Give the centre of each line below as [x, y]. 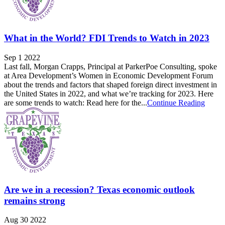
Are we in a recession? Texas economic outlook [99, 189]
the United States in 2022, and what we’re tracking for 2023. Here [109, 93]
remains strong [35, 200]
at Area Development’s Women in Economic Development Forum [108, 75]
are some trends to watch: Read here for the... [76, 102]
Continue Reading [176, 102]
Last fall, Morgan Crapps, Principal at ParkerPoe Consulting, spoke [110, 66]
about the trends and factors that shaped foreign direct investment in [110, 84]
